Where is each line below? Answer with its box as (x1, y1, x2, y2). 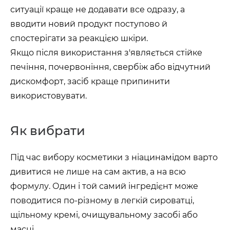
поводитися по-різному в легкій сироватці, (10, 196, 194, 205)
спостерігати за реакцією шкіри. (10, 33, 148, 43)
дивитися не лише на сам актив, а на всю (10, 167, 186, 177)
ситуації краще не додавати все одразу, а (10, 5, 185, 14)
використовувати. (10, 91, 87, 101)
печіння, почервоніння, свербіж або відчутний (10, 62, 210, 72)
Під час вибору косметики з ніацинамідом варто (10, 152, 218, 162)
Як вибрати (10, 123, 85, 138)
